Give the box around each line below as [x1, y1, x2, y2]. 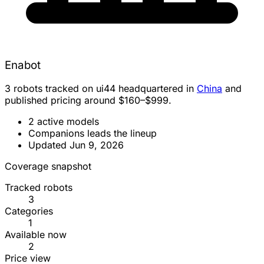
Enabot [5, 58, 41, 72]
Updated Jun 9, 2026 [28, 139, 124, 151]
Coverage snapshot [5, 160, 91, 173]
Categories [5, 205, 53, 217]
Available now [5, 229, 67, 241]
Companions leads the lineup [28, 127, 157, 140]
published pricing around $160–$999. [5, 94, 171, 107]
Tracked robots [5, 181, 72, 194]
